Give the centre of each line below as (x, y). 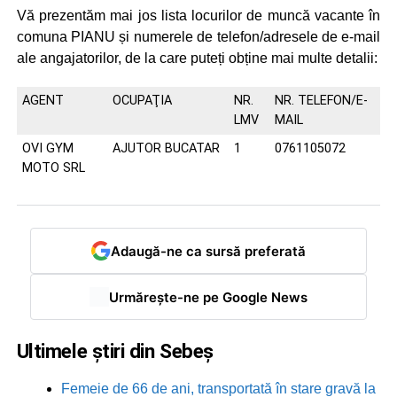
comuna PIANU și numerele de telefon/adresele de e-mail (198, 37)
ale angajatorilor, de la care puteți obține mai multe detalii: (197, 58)
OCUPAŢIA (142, 101)
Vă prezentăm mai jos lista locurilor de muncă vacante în (198, 16)
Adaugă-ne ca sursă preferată (208, 251)
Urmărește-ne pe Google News (208, 297)
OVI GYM (47, 148)
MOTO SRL (53, 168)
